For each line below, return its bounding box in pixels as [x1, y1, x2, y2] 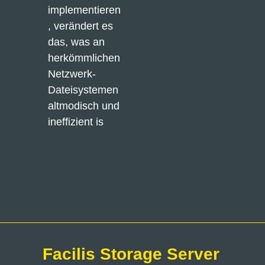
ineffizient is [47, 116, 104, 128]
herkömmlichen [47, 52, 120, 64]
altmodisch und [47, 100, 119, 112]
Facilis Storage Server [43, 245, 219, 263]
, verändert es [47, 20, 113, 32]
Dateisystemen [47, 84, 118, 96]
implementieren [47, 4, 121, 16]
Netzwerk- [47, 68, 96, 80]
